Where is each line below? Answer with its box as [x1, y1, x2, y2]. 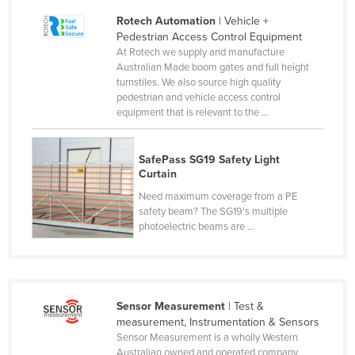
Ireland [49, 188, 83, 202]
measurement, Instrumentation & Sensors [116, 315, 319, 329]
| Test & [224, 299, 264, 313]
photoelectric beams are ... [139, 219, 255, 233]
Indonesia [49, 112, 97, 126]
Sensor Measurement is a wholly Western [116, 330, 298, 344]
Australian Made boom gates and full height [116, 60, 309, 74]
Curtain [139, 166, 177, 181]
